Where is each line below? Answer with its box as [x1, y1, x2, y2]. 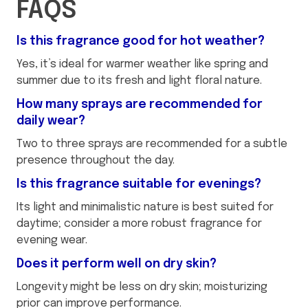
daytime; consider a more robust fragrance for [16, 218, 262, 230]
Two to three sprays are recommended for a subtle [16, 138, 287, 151]
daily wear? [16, 115, 85, 128]
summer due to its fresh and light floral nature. [16, 75, 262, 87]
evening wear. [16, 234, 87, 247]
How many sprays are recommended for [16, 98, 263, 111]
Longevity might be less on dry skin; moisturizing [16, 281, 267, 294]
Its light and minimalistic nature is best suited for [16, 201, 274, 214]
